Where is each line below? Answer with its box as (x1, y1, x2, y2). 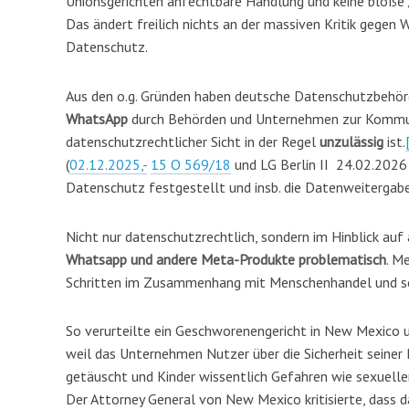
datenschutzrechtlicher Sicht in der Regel (66, 131, 320, 151)
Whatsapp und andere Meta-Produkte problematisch (66, 249, 386, 268)
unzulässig (320, 131, 383, 151)
